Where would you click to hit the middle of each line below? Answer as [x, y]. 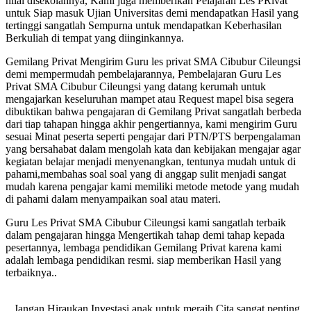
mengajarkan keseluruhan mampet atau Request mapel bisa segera [150, 99]
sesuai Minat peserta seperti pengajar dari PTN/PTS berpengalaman [153, 136]
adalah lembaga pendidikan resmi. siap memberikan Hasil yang [143, 260]
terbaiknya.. [31, 272]
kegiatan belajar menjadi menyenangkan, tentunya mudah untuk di [151, 161]
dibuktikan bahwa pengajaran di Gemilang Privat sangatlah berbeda [153, 111]
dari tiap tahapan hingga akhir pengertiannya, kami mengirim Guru [151, 124]
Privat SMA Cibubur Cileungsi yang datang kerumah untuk [136, 86]
